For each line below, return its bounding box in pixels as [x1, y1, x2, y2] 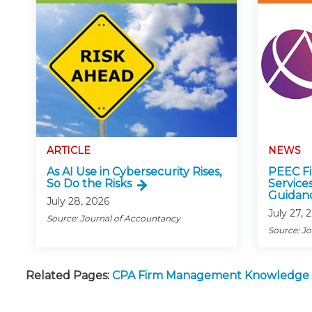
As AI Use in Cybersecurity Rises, [47, 165, 221, 179]
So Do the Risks [47, 177, 132, 191]
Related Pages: [26, 269, 109, 283]
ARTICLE [47, 144, 91, 157]
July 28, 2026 [47, 195, 109, 208]
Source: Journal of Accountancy [47, 213, 180, 224]
